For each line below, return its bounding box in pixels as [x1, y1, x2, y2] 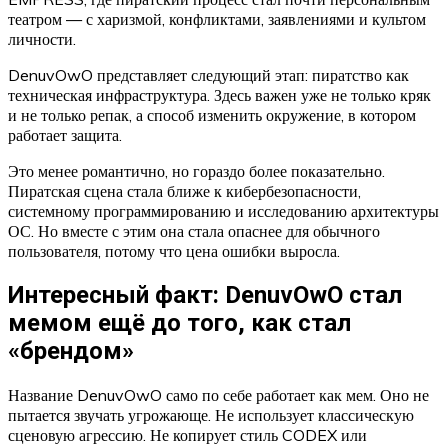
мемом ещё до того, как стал [8, 308, 351, 337]
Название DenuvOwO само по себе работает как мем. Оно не [8, 384, 429, 405]
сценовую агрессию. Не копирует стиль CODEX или [8, 424, 367, 445]
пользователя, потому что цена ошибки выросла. [8, 240, 340, 261]
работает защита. [8, 124, 122, 145]
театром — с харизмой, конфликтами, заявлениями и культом [8, 8, 426, 29]
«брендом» [8, 336, 134, 365]
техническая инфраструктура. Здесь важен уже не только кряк [8, 84, 431, 105]
